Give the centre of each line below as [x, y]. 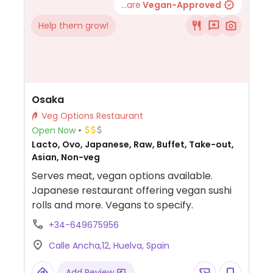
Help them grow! [73, 26]
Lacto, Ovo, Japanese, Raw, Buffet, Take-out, [133, 144]
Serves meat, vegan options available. [122, 176]
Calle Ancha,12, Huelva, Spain [109, 246]
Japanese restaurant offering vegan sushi [131, 190]
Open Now [53, 130]
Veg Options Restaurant [119, 116]
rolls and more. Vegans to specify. [112, 205]
